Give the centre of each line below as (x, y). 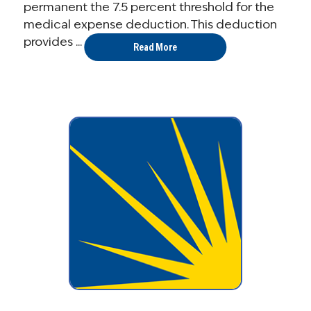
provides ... (52, 41)
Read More (155, 47)
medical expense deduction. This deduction (150, 24)
